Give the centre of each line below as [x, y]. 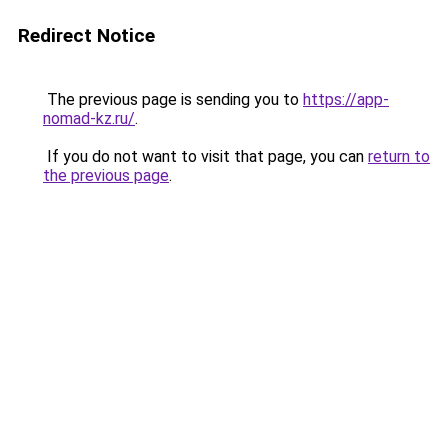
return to [399, 156]
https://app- [346, 99]
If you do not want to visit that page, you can [205, 156]
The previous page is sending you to [173, 99]
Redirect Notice [86, 35]
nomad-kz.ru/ [89, 118]
